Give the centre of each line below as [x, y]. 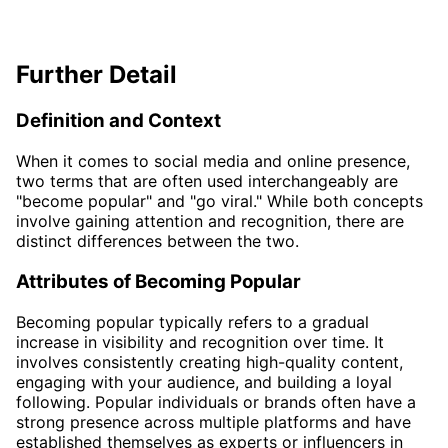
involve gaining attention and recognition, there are [210, 221]
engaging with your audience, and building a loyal [204, 381]
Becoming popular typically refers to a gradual [192, 321]
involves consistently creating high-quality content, [209, 361]
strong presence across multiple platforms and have [213, 421]
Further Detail [96, 75]
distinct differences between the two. [157, 241]
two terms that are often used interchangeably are [207, 181]
